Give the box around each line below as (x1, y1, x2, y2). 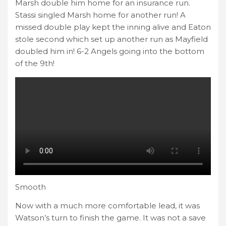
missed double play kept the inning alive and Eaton (15, 22, 211, 32)
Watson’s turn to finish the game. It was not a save (15, 212, 206, 222)
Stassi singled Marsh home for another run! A (15, 10, 186, 20)
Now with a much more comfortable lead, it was (15, 200, 200, 210)
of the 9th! (15, 59, 54, 69)
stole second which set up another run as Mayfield (15, 34, 208, 44)
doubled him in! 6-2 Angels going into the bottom (15, 46, 204, 56)
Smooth (15, 182, 46, 192)
